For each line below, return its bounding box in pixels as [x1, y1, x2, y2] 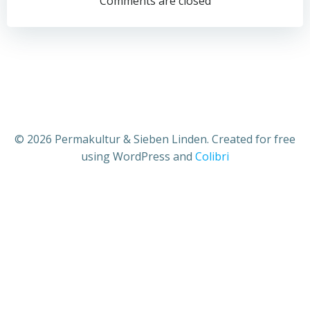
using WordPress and [81, 149, 195, 164]
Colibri [195, 149, 229, 164]
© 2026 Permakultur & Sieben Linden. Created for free [15, 131, 295, 147]
